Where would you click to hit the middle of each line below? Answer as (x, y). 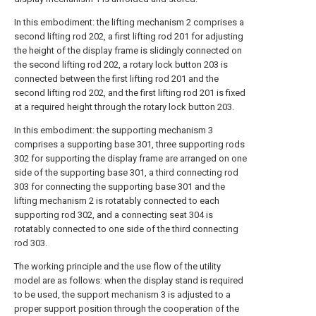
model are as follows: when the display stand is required (129, 280)
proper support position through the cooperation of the (127, 309)
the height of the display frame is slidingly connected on (128, 50)
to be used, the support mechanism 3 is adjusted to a (122, 294)
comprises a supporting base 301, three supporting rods (129, 144)
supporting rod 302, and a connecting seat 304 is (114, 215)
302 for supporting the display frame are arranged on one (130, 158)
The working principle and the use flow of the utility (117, 266)
